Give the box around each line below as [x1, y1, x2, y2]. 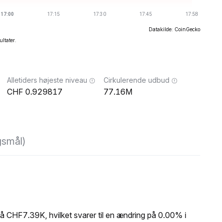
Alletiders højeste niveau [7, 76, 87, 84]
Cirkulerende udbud [104, 76, 169, 84]
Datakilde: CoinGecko [149, 26, 200, 32]
